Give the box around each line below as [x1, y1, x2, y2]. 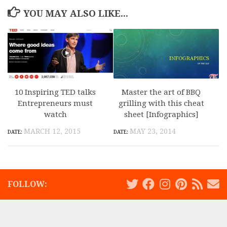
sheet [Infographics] [124, 109, 199, 119]
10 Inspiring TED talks [15, 87, 96, 97]
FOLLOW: [8, 179, 47, 190]
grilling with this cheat [118, 98, 204, 108]
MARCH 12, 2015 [24, 127, 81, 135]
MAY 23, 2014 [130, 127, 176, 135]
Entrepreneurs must [18, 98, 93, 108]
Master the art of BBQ [122, 87, 201, 97]
